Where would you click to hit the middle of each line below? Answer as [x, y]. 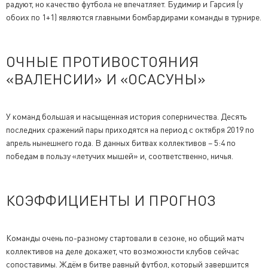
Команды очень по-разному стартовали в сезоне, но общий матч [125, 237]
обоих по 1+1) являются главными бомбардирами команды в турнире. [134, 17]
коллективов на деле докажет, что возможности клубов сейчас [123, 251]
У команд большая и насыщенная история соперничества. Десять [126, 116]
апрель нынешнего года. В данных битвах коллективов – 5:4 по [121, 142]
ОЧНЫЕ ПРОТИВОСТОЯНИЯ [102, 62]
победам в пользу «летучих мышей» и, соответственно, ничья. [120, 156]
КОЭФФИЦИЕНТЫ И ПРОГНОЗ [111, 200]
